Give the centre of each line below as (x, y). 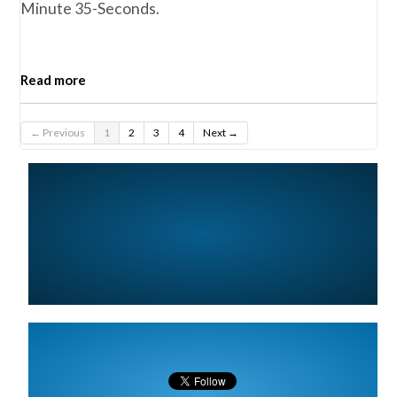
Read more (54, 79)
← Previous (58, 132)
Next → (221, 132)
